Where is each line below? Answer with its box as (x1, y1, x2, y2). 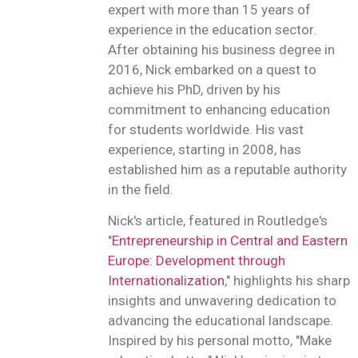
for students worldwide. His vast (108, 121, 304, 138)
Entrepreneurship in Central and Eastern (112, 232, 348, 249)
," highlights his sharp (225, 272, 350, 288)
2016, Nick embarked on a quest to (108, 62, 316, 78)
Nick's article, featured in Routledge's (108, 212, 328, 229)
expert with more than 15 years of (108, 2, 311, 18)
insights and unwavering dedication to (108, 292, 336, 308)
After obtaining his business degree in (108, 42, 335, 58)
